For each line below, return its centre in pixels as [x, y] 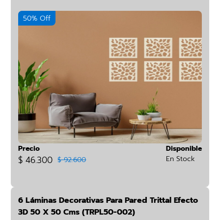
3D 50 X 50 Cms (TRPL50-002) [77, 212]
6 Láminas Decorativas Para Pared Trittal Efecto [108, 200]
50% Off [37, 18]
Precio [29, 149]
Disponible [184, 149]
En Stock [180, 159]
